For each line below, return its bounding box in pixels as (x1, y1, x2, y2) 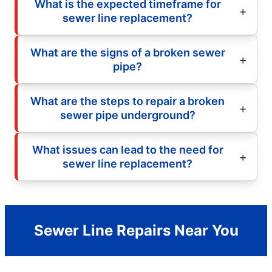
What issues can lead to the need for (32, 143, 223, 156)
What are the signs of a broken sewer (30, 46, 225, 59)
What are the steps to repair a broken (30, 94, 225, 107)
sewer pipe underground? (59, 108, 195, 121)
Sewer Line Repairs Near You (33, 221, 239, 239)
